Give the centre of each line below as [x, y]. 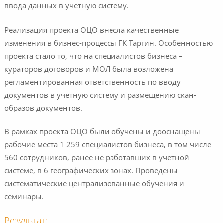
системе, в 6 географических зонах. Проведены [91, 172]
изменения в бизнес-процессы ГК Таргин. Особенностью [108, 44]
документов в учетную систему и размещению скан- [100, 96]
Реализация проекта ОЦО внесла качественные [91, 31]
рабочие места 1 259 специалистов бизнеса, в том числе [108, 146]
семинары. [24, 198]
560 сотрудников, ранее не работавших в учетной [97, 159]
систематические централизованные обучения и [94, 185]
